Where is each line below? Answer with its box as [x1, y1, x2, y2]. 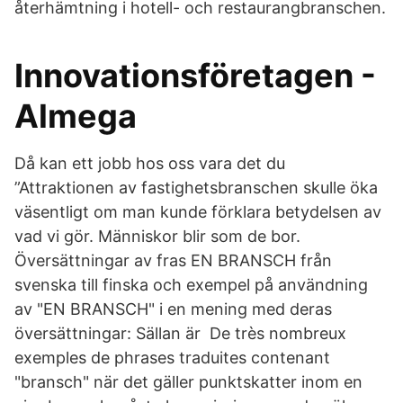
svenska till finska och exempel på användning [14, 275, 368, 294]
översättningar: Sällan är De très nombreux [14, 324, 346, 343]
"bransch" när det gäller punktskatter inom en [14, 372, 363, 391]
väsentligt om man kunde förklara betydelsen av [14, 202, 381, 221]
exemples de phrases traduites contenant [14, 348, 330, 367]
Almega [14, 96, 137, 136]
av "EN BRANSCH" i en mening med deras [14, 300, 332, 318]
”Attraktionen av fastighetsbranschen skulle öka [14, 178, 378, 197]
